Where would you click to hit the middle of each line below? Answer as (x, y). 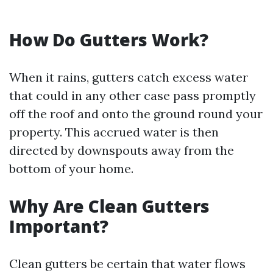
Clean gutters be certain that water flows (127, 264)
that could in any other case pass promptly (133, 95)
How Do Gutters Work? (109, 40)
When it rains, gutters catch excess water (129, 77)
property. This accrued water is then (114, 132)
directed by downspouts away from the (122, 150)
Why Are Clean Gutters (109, 206)
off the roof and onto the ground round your (136, 114)
